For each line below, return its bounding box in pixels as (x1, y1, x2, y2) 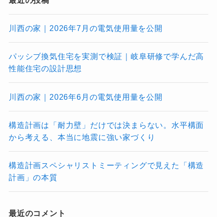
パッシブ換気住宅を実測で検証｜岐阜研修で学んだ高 (8, 52, 204, 61)
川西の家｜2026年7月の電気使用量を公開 (8, 24, 163, 32)
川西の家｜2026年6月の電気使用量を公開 (8, 92, 163, 101)
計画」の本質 (8, 173, 58, 182)
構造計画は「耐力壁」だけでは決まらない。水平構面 (8, 120, 204, 129)
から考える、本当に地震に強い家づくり (8, 132, 155, 141)
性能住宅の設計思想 (8, 64, 82, 73)
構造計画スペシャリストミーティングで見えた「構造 (8, 161, 204, 170)
